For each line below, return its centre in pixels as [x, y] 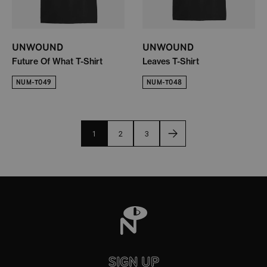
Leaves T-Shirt [171, 61]
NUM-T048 [164, 82]
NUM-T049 [34, 82]
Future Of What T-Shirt [57, 61]
